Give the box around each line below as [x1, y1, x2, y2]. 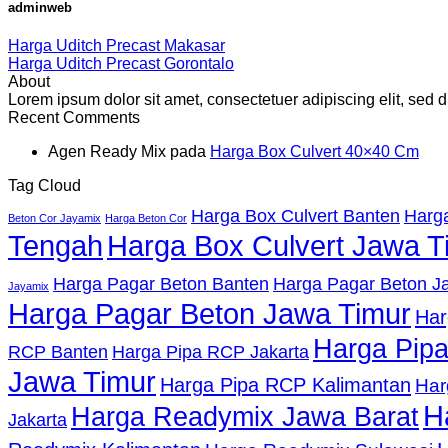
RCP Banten [8, 342, 108, 363]
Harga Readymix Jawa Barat [71, 402, 419, 433]
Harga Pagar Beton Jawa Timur [8, 297, 411, 331]
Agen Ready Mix [48, 143, 166, 161]
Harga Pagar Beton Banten [53, 274, 269, 295]
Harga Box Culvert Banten [191, 206, 400, 227]
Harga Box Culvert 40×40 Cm [210, 143, 419, 161]
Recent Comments [8, 109, 140, 127]
